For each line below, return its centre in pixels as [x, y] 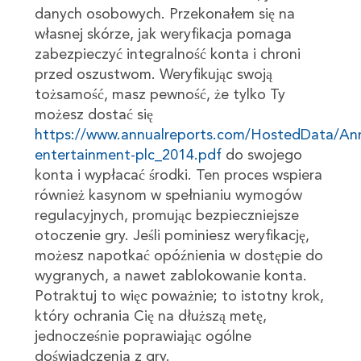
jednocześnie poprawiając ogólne [143, 336]
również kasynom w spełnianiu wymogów [168, 195]
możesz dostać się [93, 115]
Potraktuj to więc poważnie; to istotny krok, [179, 296]
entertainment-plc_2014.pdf [128, 155]
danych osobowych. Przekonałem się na [164, 14]
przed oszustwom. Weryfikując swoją [153, 75]
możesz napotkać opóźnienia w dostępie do [178, 256]
